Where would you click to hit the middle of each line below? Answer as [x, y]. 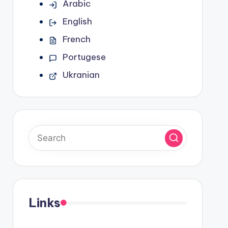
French [76, 39]
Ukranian [81, 75]
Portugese [84, 57]
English [77, 21]
